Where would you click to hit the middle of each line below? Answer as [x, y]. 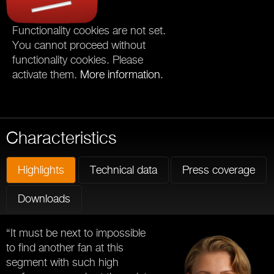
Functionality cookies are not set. [89, 31]
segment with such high [62, 262]
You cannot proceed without [79, 45]
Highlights [41, 169]
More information [120, 75]
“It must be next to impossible [76, 232]
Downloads [44, 199]
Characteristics [61, 137]
